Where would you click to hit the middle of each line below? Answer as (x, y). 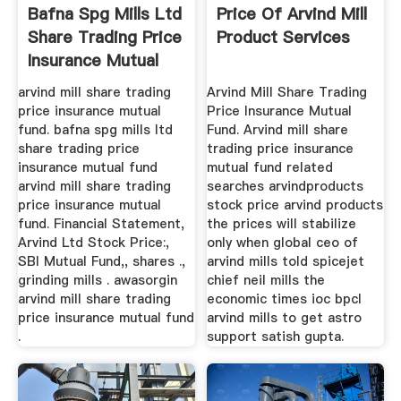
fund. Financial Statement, (101, 223)
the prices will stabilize (282, 223)
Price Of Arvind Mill (292, 14)
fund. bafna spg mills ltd (95, 129)
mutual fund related (270, 167)
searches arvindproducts (286, 186)
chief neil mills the (266, 280)
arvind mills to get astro (285, 317)
